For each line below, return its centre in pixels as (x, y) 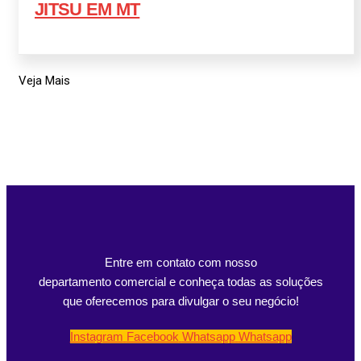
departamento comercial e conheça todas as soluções (180, 282)
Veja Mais (44, 81)
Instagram (96, 337)
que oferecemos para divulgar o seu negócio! (180, 301)
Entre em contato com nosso (180, 263)
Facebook (152, 337)
